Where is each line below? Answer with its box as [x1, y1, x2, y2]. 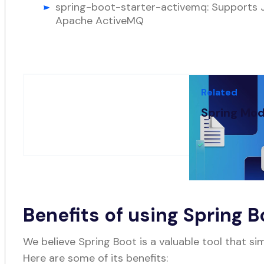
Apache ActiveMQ [55, 13, 144, 28]
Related [201, 85, 238, 98]
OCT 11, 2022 [201, 128, 254, 141]
